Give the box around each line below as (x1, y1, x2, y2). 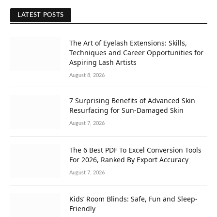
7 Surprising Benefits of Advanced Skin (69, 96, 195, 106)
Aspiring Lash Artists (69, 58, 137, 67)
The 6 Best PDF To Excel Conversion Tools (69, 145, 201, 155)
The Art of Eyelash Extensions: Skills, (69, 38, 187, 48)
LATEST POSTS (17, 12, 64, 19)
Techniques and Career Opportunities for (69, 48, 203, 58)
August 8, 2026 (69, 73, 105, 78)
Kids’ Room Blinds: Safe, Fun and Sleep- (69, 194, 198, 203)
